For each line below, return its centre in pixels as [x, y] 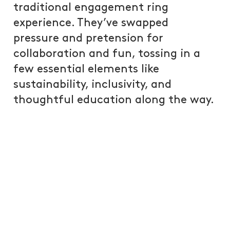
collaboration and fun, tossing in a [107, 54]
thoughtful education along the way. [114, 100]
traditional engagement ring [91, 8]
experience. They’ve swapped [91, 23]
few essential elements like [87, 69]
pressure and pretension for [89, 39]
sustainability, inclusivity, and [93, 85]
